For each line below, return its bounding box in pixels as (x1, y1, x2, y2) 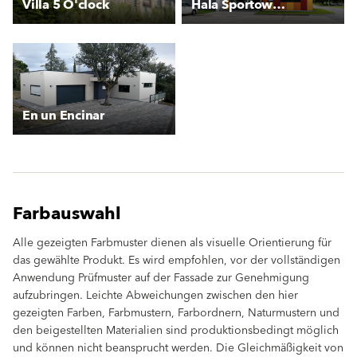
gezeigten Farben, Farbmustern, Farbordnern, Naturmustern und (13, 303, 339, 323)
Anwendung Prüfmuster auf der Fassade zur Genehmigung (13, 268, 309, 288)
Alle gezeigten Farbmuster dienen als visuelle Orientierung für (13, 233, 331, 253)
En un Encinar (22, 104, 104, 127)
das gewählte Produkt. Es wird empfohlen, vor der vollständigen (13, 250, 340, 270)
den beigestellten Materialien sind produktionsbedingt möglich (13, 320, 339, 340)
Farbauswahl (13, 198, 121, 229)
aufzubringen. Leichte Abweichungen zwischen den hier (13, 285, 298, 305)
